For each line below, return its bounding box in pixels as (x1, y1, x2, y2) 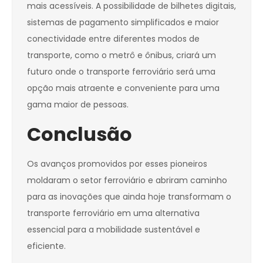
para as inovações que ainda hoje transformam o (27, 191, 231, 203)
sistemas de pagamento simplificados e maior (27, 16, 219, 29)
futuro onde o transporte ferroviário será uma (27, 66, 215, 78)
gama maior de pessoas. (27, 99, 129, 111)
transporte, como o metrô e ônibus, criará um (27, 49, 216, 62)
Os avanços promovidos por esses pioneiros (27, 158, 207, 170)
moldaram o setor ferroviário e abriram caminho (27, 174, 227, 187)
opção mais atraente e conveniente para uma (27, 82, 220, 95)
